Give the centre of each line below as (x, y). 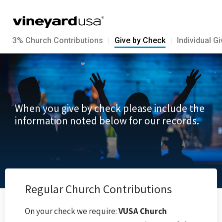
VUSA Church (142, 211)
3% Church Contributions (58, 40)
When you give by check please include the (110, 109)
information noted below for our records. (107, 121)
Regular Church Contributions (98, 189)
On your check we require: (71, 211)
